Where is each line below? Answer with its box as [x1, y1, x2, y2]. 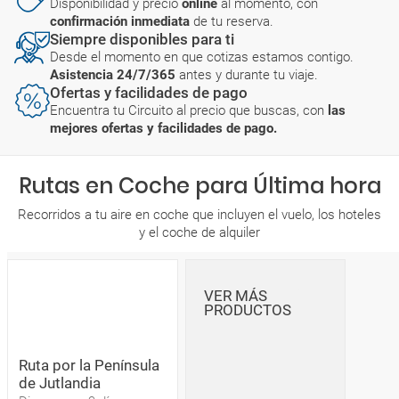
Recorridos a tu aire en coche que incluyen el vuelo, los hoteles [18, 207, 381, 223]
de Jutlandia [19, 374, 101, 392]
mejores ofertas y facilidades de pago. [50, 120, 277, 136]
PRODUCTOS [204, 301, 291, 319]
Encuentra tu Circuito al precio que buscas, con [50, 102, 328, 118]
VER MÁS [204, 287, 267, 305]
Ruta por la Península [19, 356, 159, 374]
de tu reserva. [193, 13, 273, 29]
